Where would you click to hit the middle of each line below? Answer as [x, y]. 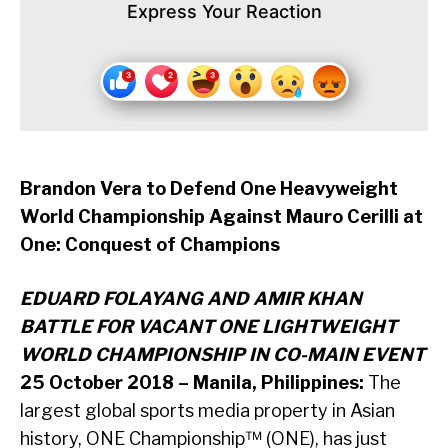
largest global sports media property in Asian [207, 411]
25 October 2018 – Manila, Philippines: [192, 383]
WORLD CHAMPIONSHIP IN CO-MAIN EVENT [222, 355]
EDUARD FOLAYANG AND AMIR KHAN [191, 299]
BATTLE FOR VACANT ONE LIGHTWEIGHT [208, 327]
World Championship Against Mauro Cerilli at [221, 217]
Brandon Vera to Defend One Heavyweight [209, 189]
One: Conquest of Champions [152, 245]
